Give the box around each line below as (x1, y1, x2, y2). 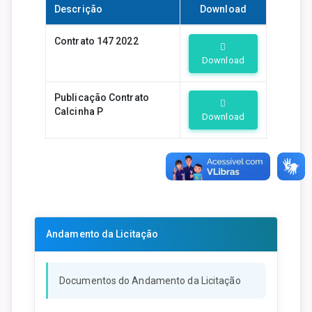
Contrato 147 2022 (54, 35, 139, 47)
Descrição (54, 3, 102, 15)
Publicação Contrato (54, 91, 149, 103)
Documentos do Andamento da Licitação (59, 274, 241, 286)
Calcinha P (54, 105, 103, 117)
